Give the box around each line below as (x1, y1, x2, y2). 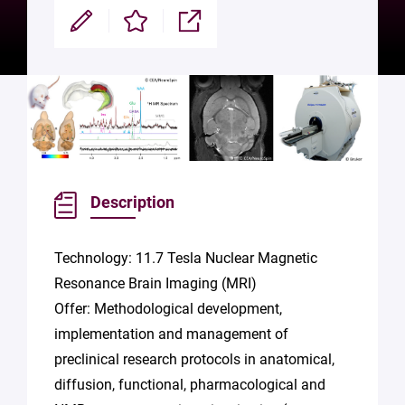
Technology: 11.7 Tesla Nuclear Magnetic (54, 250, 317, 268)
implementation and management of (54, 325, 288, 344)
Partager (162, 19, 216, 36)
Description (90, 193, 174, 212)
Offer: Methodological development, (54, 300, 282, 318)
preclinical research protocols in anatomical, (54, 351, 334, 369)
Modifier (53, 19, 106, 36)
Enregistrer (108, 19, 175, 36)
